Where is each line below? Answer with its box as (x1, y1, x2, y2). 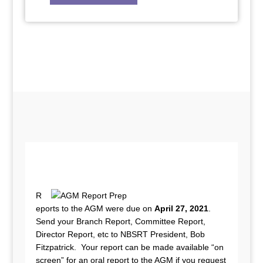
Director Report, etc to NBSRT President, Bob (35, 230, 205, 239)
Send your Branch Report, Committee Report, (35, 217, 205, 226)
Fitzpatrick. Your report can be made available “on (35, 242, 224, 252)
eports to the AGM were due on (35, 204, 154, 213)
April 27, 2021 (154, 204, 208, 213)
